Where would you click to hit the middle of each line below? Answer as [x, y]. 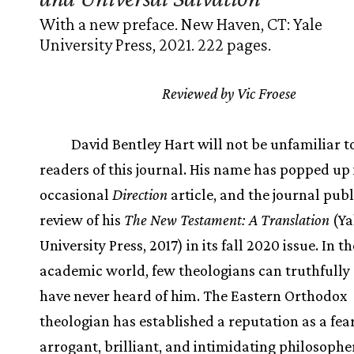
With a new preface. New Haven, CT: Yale [181, 24]
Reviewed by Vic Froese [229, 93]
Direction [140, 194]
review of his [82, 219]
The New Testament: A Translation [227, 219]
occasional [76, 194]
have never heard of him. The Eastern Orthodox [193, 295]
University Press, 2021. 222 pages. [155, 44]
